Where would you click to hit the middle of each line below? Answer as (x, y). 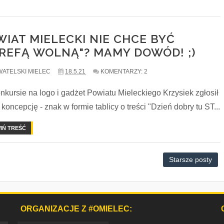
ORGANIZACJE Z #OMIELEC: (76, 209)
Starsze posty (191, 159)
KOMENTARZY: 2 (124, 71)
